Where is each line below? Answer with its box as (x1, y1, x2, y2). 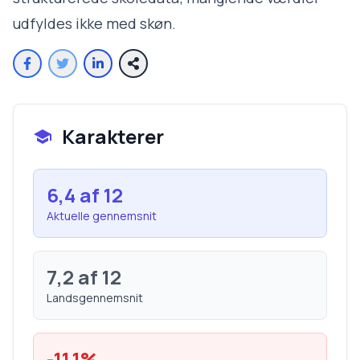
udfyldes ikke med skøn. (13, 14, 176, 33)
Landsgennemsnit (47, 290, 143, 305)
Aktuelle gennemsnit (47, 208, 157, 223)
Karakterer (62, 123, 164, 149)
